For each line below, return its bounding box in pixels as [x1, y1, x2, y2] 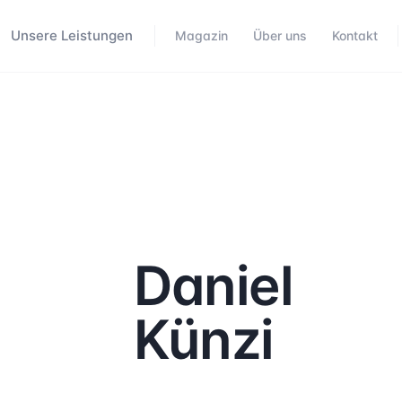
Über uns [253, 28, 307, 43]
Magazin [175, 28, 228, 43]
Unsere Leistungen [11, 27, 133, 44]
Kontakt [332, 28, 378, 43]
